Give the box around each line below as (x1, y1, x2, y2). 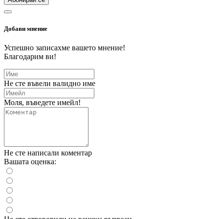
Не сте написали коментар (4, 148, 92, 157)
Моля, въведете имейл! (4, 98, 81, 107)
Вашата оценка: (4, 157, 56, 166)
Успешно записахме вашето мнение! (4, 43, 125, 52)
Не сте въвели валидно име (4, 79, 95, 88)
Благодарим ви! (4, 52, 56, 61)
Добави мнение (4, 24, 47, 32)
